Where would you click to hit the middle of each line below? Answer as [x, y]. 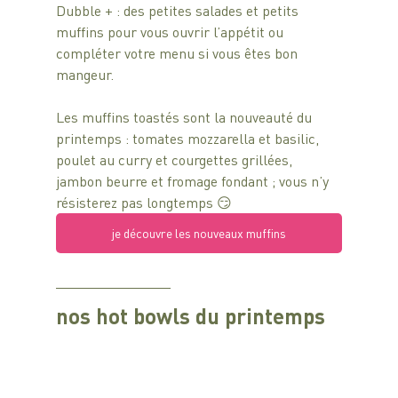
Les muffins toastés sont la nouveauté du [185, 117]
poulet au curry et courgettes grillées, [175, 160]
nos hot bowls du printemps [190, 316]
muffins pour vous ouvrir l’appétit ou [171, 32]
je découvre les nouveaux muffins [199, 233]
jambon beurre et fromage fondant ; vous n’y [194, 181]
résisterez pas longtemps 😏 [143, 203]
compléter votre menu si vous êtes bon [178, 53]
